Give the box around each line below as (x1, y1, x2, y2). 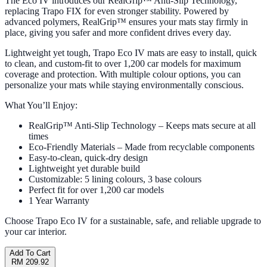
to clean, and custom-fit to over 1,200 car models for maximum (5, 58, 241, 69)
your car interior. (5, 226, 67, 237)
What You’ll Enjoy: (5, 100, 77, 111)
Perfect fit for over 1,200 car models (29, 185, 164, 195)
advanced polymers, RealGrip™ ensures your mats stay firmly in (5, 17, 248, 27)
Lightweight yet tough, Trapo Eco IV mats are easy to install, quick (5, 48, 257, 58)
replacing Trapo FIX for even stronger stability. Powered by (5, 6, 229, 17)
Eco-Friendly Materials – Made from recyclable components (29, 142, 254, 153)
